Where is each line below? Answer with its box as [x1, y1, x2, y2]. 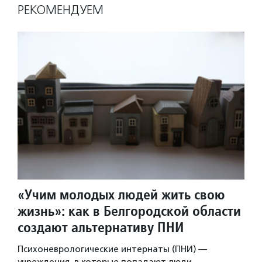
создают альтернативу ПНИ [18, 218, 184, 236]
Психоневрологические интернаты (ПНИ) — [18, 243, 207, 254]
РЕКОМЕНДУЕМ [18, 2, 104, 18]
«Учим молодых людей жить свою [18, 185, 225, 204]
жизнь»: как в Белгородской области [18, 201, 241, 220]
